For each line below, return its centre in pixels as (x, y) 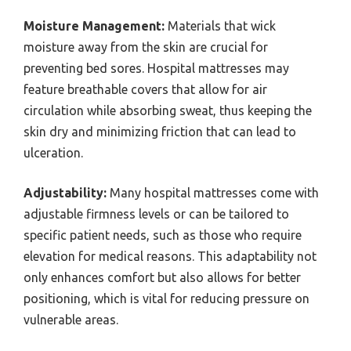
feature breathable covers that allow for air (145, 90)
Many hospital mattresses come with (213, 193)
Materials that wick (220, 26)
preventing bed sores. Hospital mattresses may (156, 69)
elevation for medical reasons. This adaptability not (170, 257)
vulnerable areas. (71, 320)
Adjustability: (65, 193)
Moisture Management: (94, 26)
